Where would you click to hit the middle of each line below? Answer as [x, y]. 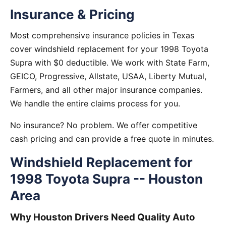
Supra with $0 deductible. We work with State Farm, [110, 63]
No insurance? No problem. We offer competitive [104, 125]
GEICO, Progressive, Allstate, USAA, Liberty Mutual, [108, 76]
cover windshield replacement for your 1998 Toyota [109, 49]
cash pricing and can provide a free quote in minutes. [112, 139]
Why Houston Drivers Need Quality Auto [102, 217]
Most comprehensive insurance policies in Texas [102, 35]
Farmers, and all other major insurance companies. [106, 90]
